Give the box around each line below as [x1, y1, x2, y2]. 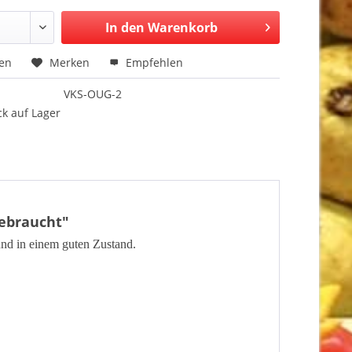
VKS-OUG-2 [64, 86, 123, 101]
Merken [49, 55, 90, 70]
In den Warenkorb [104, 19, 218, 36]
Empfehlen [123, 55, 184, 70]
